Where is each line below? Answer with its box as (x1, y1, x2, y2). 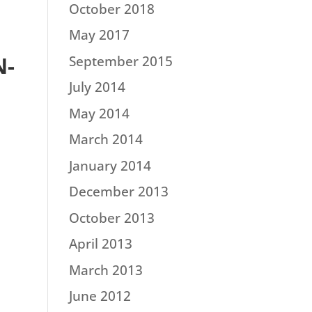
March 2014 (68, 130, 143, 148)
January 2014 (68, 156, 151, 175)
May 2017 (68, 26, 130, 44)
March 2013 (68, 260, 143, 279)
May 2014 (68, 104, 130, 123)
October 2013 (68, 208, 155, 227)
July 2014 (68, 78, 125, 96)
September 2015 (68, 52, 173, 70)
